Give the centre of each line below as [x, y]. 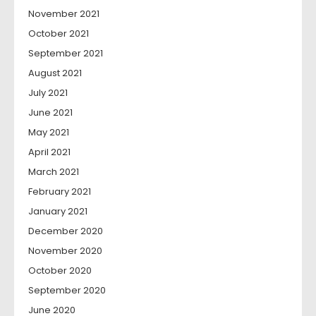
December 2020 [66, 231]
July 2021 [48, 93]
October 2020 [60, 271]
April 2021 [49, 152]
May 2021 [49, 133]
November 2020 [65, 251]
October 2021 [59, 34]
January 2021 [58, 212]
